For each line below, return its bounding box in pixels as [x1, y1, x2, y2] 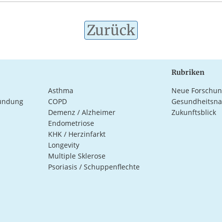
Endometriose [48, 118, 94, 128]
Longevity [48, 140, 79, 150]
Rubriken [171, 67, 205, 77]
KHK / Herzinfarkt [48, 129, 106, 139]
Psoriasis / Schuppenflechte [48, 162, 140, 171]
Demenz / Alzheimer [48, 107, 115, 117]
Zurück [87, 21, 135, 39]
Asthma [48, 85, 73, 95]
